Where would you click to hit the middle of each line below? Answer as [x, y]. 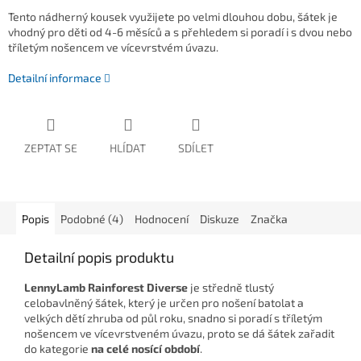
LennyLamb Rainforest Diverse [107, 288]
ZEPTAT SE [51, 148]
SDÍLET [196, 148]
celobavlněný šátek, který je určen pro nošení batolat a [164, 303]
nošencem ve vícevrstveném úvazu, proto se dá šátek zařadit [179, 334]
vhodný [27, 32]
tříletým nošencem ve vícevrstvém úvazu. [114, 48]
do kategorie [56, 349]
